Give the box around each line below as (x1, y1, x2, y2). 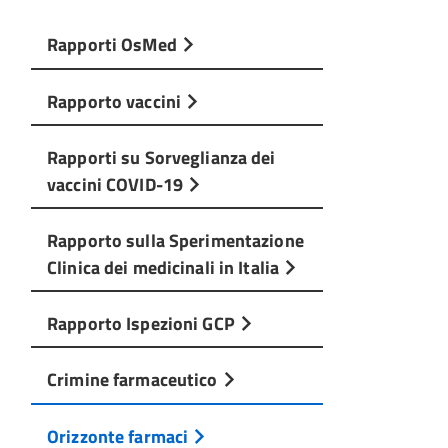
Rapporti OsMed (47, 30, 181, 59)
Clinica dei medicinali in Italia (47, 253, 284, 281)
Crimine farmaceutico (47, 365, 222, 394)
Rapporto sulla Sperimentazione (47, 226, 304, 254)
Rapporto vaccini (47, 86, 186, 115)
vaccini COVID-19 (47, 169, 188, 198)
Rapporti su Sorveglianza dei (47, 142, 276, 171)
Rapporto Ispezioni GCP (47, 309, 239, 338)
